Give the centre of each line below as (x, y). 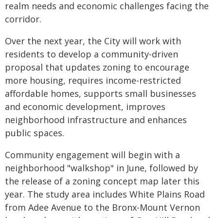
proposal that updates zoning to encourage (97, 67)
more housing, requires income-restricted (93, 80)
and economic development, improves (85, 106)
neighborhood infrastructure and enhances (96, 119)
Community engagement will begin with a (92, 154)
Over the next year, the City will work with (93, 41)
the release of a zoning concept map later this (102, 181)
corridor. (23, 19)
